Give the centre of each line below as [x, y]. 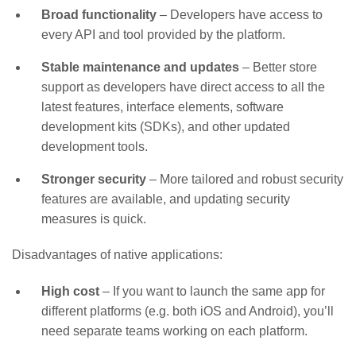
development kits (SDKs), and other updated [165, 126]
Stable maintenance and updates [140, 67]
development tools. [94, 146]
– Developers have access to [239, 14]
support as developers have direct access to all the [183, 87]
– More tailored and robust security [244, 179]
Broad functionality [99, 14]
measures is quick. [93, 219]
